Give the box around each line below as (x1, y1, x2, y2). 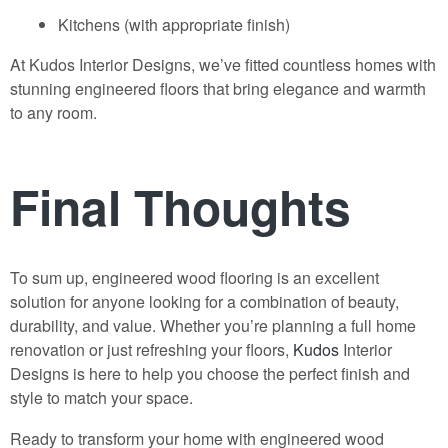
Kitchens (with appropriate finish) (58, 13, 290, 37)
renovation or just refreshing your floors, (10, 337, 293, 361)
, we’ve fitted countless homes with (191, 53, 436, 77)
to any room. (10, 101, 97, 125)
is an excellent (273, 265, 379, 289)
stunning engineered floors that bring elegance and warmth (10, 77, 426, 101)
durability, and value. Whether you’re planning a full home (10, 313, 416, 337)
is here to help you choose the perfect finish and (69, 361, 410, 385)
